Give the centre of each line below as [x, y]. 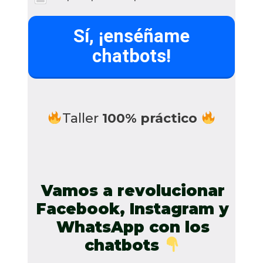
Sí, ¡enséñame [131, 36]
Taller [82, 118]
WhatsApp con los [133, 227]
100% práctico [151, 118]
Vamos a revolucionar [133, 190]
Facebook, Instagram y [133, 209]
